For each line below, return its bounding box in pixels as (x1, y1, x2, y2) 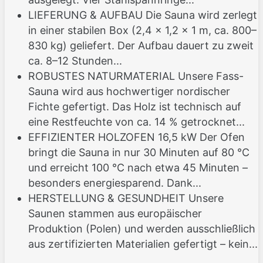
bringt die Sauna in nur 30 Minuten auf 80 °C (28, 146, 249, 159)
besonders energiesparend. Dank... (28, 177, 201, 190)
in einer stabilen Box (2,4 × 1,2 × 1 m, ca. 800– (28, 24, 257, 37)
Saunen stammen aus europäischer (28, 207, 202, 220)
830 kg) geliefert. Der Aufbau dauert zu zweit (28, 39, 254, 52)
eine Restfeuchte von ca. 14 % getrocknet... (28, 116, 245, 129)
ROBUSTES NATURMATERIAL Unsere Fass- (28, 70, 244, 83)
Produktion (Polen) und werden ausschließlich (28, 222, 255, 235)
